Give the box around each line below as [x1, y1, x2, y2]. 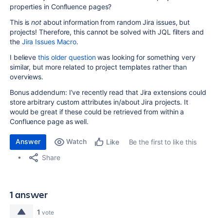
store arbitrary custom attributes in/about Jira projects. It [10, 98, 188, 106]
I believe [10, 53, 38, 61]
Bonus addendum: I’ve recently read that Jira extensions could [10, 88, 206, 96]
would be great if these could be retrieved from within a [10, 108, 184, 116]
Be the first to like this [128, 138, 197, 146]
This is [10, 18, 32, 26]
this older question [38, 53, 96, 61]
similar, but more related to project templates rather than [10, 63, 187, 71]
